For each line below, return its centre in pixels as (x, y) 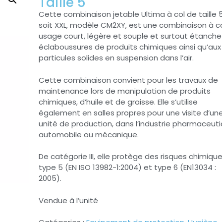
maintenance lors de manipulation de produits (125, 91)
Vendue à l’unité (68, 200)
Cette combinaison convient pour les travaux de (128, 80)
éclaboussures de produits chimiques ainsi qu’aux (130, 47)
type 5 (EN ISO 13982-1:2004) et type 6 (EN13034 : (127, 167)
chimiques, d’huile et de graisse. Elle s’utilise (118, 102)
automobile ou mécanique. (89, 134)
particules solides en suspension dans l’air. (116, 58)
